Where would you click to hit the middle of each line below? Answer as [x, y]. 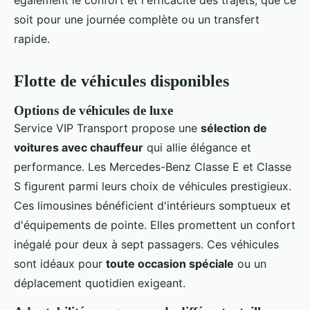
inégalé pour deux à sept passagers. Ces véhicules [146, 245]
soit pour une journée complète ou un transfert [137, 20]
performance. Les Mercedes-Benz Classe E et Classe [153, 167]
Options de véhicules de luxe [93, 111]
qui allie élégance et [197, 148]
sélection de [234, 128]
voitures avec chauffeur [79, 148]
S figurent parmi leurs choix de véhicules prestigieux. [153, 186]
